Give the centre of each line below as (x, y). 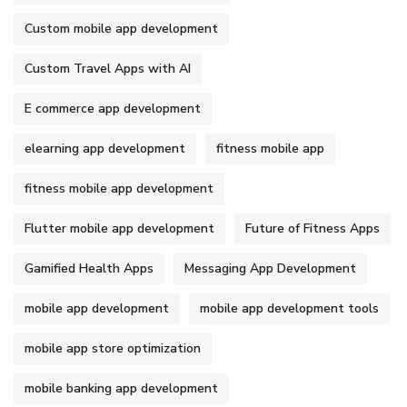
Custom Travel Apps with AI (108, 68)
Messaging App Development (270, 268)
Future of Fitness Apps (313, 228)
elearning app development (105, 148)
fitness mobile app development (119, 188)
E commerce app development (113, 108)
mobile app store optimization (113, 348)
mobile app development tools (289, 308)
